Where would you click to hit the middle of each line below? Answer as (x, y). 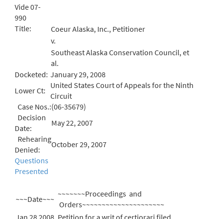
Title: (23, 28)
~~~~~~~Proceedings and (100, 194)
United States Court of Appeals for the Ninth (122, 85)
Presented (32, 171)
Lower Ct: (30, 90)
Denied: (27, 150)
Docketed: (31, 74)
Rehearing (33, 139)
